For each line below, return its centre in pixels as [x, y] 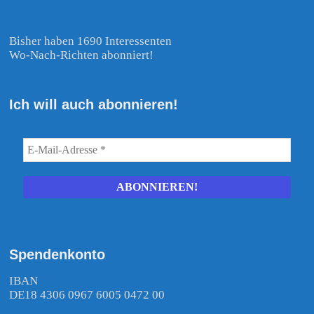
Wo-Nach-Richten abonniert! [82, 55]
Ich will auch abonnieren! [94, 104]
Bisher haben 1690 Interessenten [91, 41]
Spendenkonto [57, 254]
